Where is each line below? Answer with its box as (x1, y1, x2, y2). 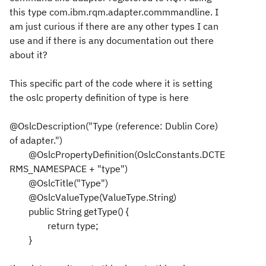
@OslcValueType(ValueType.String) (28, 191, 176, 203)
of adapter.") (9, 134, 62, 146)
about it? (9, 49, 47, 61)
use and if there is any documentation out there (9, 34, 214, 46)
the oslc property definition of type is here (9, 91, 189, 103)
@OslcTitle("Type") (28, 177, 108, 189)
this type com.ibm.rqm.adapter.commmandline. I (9, 6, 218, 18)
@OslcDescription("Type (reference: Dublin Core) (9, 120, 218, 132)
